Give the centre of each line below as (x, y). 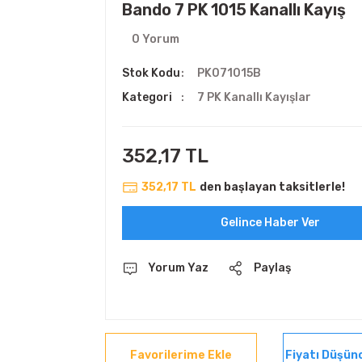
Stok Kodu (151, 73)
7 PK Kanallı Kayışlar (255, 97)
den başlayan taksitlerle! (272, 187)
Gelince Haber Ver (270, 223)
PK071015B (229, 73)
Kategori (147, 97)
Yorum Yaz (178, 268)
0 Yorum (156, 39)
